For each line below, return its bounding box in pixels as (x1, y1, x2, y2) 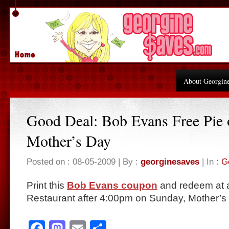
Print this (27, 180, 67, 191)
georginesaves (141, 156, 199, 167)
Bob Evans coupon (67, 180, 157, 191)
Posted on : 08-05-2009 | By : (27, 156, 141, 167)
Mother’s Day (27, 130, 111, 151)
